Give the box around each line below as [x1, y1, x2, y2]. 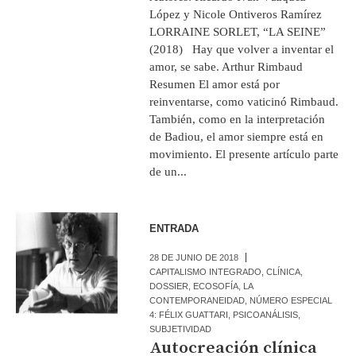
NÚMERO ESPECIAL [250, 295, 333, 305]
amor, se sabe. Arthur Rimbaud [149, 60, 310, 73]
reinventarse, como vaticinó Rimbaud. [149, 95, 339, 108]
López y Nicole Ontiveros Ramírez [149, 7, 323, 21]
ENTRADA [149, 222, 199, 234]
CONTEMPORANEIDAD [149, 295, 246, 305]
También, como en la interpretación [149, 112, 326, 126]
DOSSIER [149, 281, 189, 291]
